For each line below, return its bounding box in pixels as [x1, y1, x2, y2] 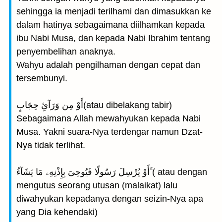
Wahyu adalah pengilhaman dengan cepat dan [16, 60, 200, 70]
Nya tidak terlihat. [16, 140, 85, 150]
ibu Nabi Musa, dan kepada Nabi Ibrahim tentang [16, 33, 210, 43]
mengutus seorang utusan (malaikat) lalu [16, 180, 177, 190]
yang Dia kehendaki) [16, 207, 98, 217]
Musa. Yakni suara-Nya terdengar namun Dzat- [16, 127, 203, 137]
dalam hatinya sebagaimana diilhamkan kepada [16, 20, 205, 30]
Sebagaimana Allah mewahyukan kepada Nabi [16, 113, 201, 123]
